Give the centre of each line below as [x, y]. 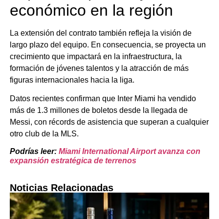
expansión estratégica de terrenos [73, 161]
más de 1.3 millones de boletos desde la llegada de [99, 110]
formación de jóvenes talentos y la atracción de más [99, 68]
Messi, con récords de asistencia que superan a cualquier [109, 122]
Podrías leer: [34, 152]
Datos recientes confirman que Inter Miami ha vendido [103, 98]
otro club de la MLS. [44, 133]
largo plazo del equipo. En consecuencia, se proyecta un [108, 44]
